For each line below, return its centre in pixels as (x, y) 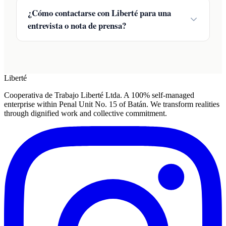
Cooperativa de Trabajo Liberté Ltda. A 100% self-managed (99, 95)
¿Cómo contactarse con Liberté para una (99, 13)
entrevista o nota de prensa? (77, 26)
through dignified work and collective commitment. (86, 114)
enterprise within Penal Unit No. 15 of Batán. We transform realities (112, 104)
